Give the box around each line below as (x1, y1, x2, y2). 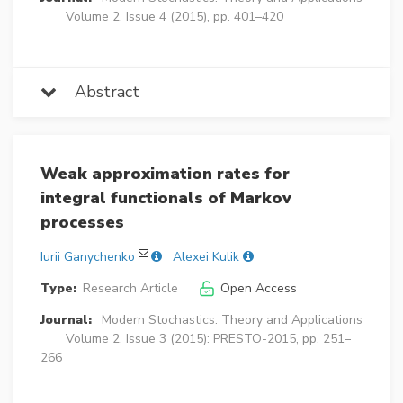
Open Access (219, 280, 297, 298)
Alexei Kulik (173, 248, 239, 266)
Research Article (82, 280, 178, 298)
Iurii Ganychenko (40, 248, 135, 266)
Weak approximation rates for (40, 163, 290, 185)
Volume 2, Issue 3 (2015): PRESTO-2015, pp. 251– (66, 330, 351, 348)
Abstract (57, 81, 139, 103)
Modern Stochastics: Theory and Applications (101, 311, 363, 329)
